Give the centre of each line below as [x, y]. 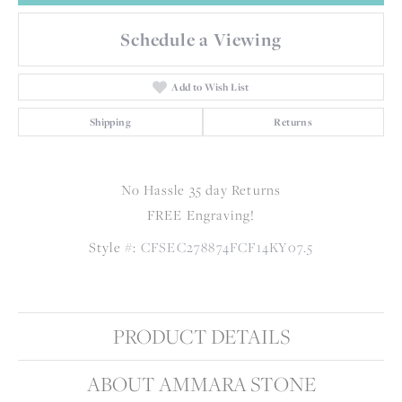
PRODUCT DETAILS [201, 336]
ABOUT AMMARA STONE [201, 384]
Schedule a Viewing [201, 39]
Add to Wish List [210, 87]
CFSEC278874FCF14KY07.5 [227, 247]
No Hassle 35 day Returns [201, 189]
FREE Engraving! [201, 214]
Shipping [110, 122]
